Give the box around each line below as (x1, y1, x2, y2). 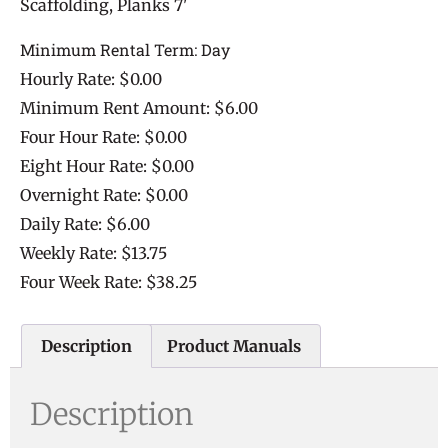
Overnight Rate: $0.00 (20, 185, 188, 206)
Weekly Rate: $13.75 (20, 243, 167, 264)
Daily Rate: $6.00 (20, 214, 150, 235)
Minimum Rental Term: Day (20, 39, 230, 61)
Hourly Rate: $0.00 (20, 69, 162, 90)
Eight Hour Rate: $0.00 (20, 156, 194, 177)
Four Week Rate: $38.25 (20, 272, 197, 293)
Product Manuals (166, 336, 301, 357)
